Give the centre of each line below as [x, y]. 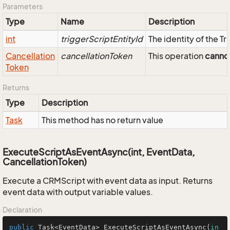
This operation [177, 56]
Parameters [23, 6]
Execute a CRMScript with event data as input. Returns [108, 181]
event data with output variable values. [78, 192]
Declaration [22, 210]
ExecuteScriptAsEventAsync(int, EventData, [99, 152]
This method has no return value [102, 120]
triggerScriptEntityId [102, 39]
